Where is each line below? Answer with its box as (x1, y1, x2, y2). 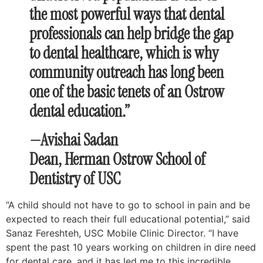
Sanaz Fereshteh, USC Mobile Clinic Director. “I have (6, 227, 238, 239)
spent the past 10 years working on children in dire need (6, 241, 256, 253)
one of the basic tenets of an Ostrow (29, 80, 224, 103)
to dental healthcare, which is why (29, 42, 218, 64)
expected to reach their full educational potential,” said (6, 213, 250, 225)
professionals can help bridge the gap (29, 22, 233, 45)
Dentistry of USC (29, 167, 120, 190)
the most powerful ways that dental (29, 3, 224, 25)
